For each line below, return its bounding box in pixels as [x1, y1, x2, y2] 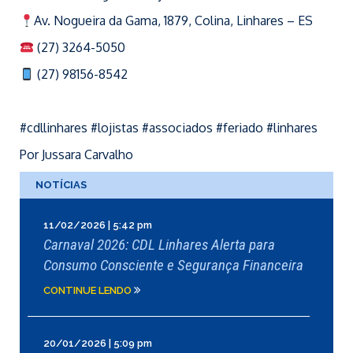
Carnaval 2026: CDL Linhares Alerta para [43, 236, 275, 254]
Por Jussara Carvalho [20, 147, 133, 162]
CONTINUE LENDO [43, 284, 134, 296]
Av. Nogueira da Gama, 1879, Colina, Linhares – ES [34, 13, 314, 28]
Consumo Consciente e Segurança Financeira [43, 256, 303, 274]
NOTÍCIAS [35, 179, 87, 191]
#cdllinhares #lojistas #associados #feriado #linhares [20, 120, 318, 136]
